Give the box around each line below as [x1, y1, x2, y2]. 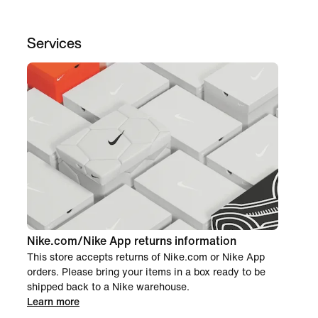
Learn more [27, 297, 79, 307]
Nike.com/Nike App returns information [27, 235, 236, 247]
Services [27, 33, 82, 53]
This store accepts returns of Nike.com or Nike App [27, 252, 265, 263]
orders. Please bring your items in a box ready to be [27, 267, 265, 278]
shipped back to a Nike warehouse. [27, 282, 190, 292]
